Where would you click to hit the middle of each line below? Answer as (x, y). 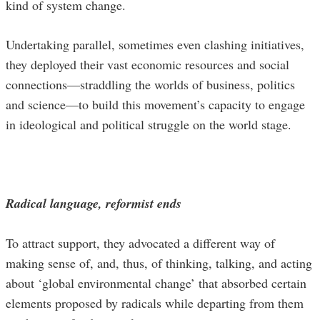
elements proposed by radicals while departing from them (155, 303)
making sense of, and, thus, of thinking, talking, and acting (159, 263)
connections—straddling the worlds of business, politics (150, 85)
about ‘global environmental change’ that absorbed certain (156, 283)
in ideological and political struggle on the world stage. (149, 125)
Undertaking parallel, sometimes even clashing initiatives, (155, 45)
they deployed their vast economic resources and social (147, 65)
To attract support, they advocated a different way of (140, 243)
